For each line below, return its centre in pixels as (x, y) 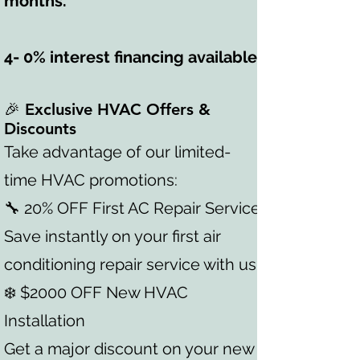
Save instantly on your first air (112, 236)
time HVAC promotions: (91, 180)
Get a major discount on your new (129, 349)
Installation (45, 321)
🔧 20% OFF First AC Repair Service (132, 208)
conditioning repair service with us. (132, 264)
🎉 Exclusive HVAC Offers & (107, 109)
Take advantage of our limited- (117, 152)
